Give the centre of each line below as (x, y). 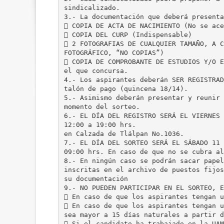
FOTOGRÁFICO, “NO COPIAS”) (114, 52)
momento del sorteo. (102, 106)
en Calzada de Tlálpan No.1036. (124, 133)
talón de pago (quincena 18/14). (126, 88)
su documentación (96, 178)
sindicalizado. (92, 7)
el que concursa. (96, 70)
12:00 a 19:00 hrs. (100, 124)
